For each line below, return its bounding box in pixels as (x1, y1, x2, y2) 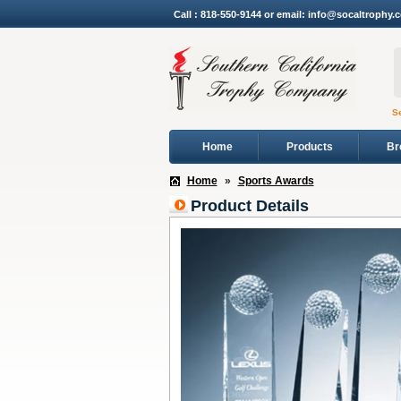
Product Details (190, 197, 309, 215)
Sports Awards (237, 175, 314, 187)
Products (286, 141, 333, 153)
